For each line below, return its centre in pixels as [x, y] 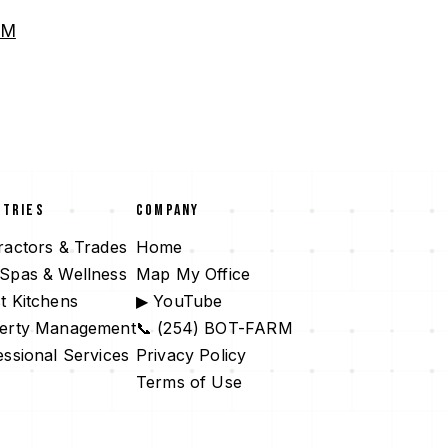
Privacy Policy [191, 355]
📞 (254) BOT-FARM [214, 328]
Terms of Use [189, 382]
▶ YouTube [179, 301]
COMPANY [167, 210]
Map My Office [193, 274]
